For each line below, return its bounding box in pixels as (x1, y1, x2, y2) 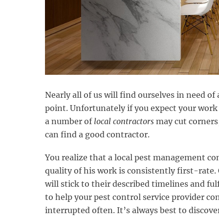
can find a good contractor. (45, 129, 150, 139)
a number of (45, 116, 94, 126)
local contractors (94, 116, 154, 126)
